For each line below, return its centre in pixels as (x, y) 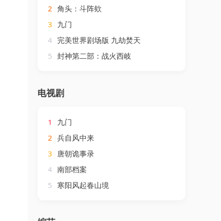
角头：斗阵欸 (78, 8)
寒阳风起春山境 (82, 185)
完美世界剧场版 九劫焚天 (98, 40)
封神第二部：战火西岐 (93, 56)
